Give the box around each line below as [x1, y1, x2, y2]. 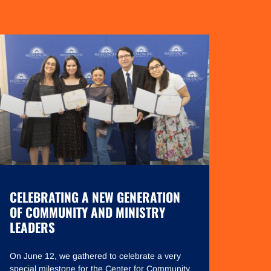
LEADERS [10, 218, 55, 237]
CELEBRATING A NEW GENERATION [10, 188, 180, 207]
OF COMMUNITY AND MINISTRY [10, 203, 165, 222]
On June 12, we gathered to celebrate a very [10, 251, 181, 261]
